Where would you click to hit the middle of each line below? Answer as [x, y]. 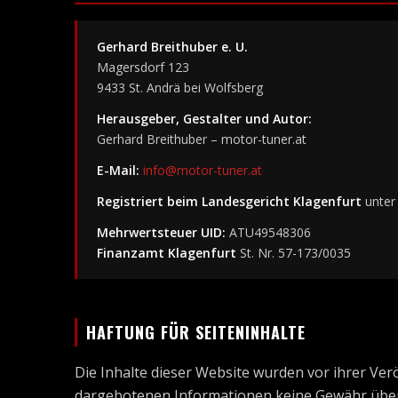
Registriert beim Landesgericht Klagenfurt [229, 201]
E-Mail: [118, 170]
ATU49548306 [268, 232]
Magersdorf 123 [143, 67]
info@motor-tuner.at [203, 170]
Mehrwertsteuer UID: [161, 232]
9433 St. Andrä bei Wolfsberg [180, 88]
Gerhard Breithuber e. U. [172, 47]
